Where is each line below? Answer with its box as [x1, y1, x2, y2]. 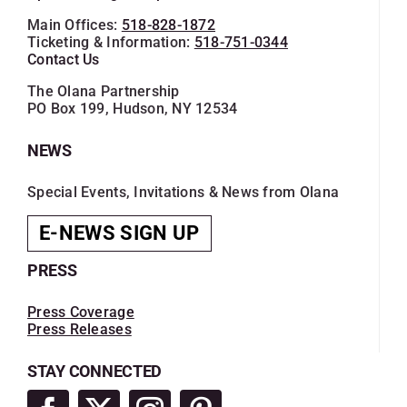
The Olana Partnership [27, 83, 180, 101]
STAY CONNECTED [27, 362, 163, 382]
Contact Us [27, 51, 100, 69]
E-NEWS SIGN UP [39, 222, 200, 245]
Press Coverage [27, 303, 134, 322]
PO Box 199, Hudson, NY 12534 [27, 100, 238, 118]
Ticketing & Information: [27, 34, 194, 52]
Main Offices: [27, 16, 122, 35]
